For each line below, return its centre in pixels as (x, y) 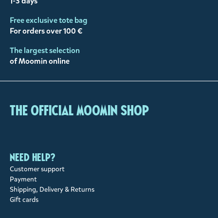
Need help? (32, 158)
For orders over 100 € (46, 31)
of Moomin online (40, 61)
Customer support (37, 169)
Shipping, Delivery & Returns (52, 190)
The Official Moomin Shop (79, 111)
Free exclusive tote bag (49, 20)
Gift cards (24, 200)
